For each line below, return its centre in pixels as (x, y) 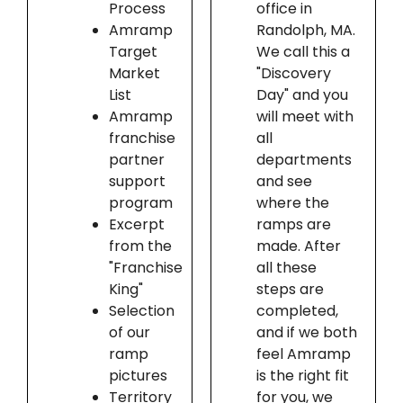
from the (140, 246)
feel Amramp (303, 354)
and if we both (306, 333)
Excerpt (136, 225)
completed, (297, 311)
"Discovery (293, 74)
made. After (298, 246)
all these (286, 268)
